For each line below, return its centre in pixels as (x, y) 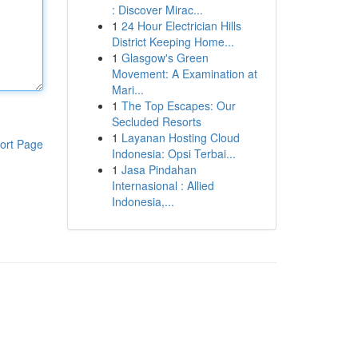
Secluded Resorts (156, 121)
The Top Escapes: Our (178, 105)
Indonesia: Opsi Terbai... (173, 153)
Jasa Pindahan (159, 169)
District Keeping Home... (173, 42)
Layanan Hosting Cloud (180, 137)
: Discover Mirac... (157, 10)
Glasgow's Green (165, 58)
